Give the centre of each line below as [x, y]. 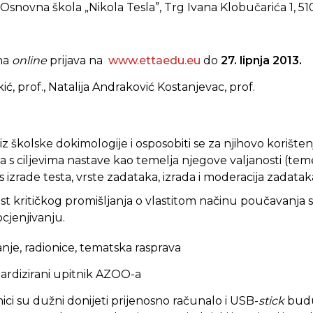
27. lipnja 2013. [260, 60]
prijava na [78, 60]
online [29, 60]
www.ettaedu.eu [154, 60]
